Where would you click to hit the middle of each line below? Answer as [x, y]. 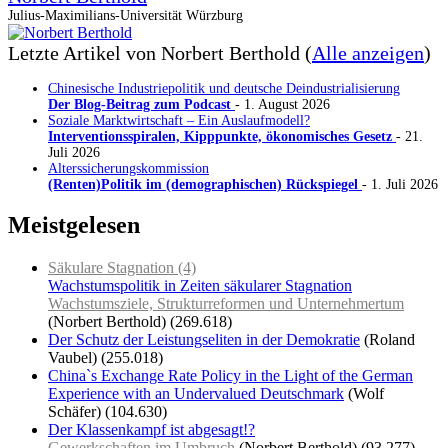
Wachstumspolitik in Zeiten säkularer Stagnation [200, 286]
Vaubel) [72, 358]
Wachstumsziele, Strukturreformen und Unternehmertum [226, 304]
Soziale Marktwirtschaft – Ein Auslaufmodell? [179, 120]
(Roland [389, 340]
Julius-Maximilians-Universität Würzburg [125, 15]
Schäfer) [74, 412]
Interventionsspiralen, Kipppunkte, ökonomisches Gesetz [222, 136]
